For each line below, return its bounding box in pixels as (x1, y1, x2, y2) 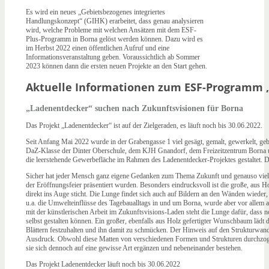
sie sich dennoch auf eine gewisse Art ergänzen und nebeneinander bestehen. (26, 243, 243, 252)
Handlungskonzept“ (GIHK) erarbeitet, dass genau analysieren (26, 17, 204, 25)
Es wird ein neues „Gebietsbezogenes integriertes (26, 8, 165, 16)
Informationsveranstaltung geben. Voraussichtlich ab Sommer (26, 53, 200, 61)
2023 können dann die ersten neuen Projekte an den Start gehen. (26, 62, 207, 70)
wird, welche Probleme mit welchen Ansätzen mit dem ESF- (26, 26, 196, 34)
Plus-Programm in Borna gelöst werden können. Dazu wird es (26, 35, 203, 43)
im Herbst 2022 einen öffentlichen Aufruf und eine (26, 44, 169, 52)
